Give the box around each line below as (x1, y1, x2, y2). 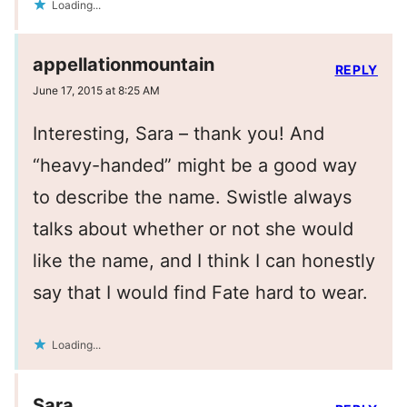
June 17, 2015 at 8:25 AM (33, 84, 160, 98)
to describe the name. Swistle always (33, 186, 352, 209)
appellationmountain (33, 54, 214, 76)
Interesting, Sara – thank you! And (33, 123, 324, 145)
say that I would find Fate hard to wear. (33, 282, 368, 304)
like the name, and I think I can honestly (33, 250, 375, 273)
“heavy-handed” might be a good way (33, 154, 357, 177)
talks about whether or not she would (33, 218, 353, 241)
